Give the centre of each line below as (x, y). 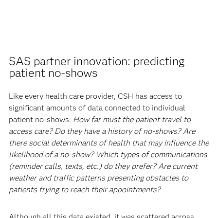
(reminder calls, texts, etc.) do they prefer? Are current (103, 166)
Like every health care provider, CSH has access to (95, 96)
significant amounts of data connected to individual (97, 108)
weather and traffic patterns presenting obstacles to (98, 178)
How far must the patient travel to (132, 120)
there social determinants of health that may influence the (109, 143)
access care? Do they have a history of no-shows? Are (102, 131)
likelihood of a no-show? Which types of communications (108, 155)
